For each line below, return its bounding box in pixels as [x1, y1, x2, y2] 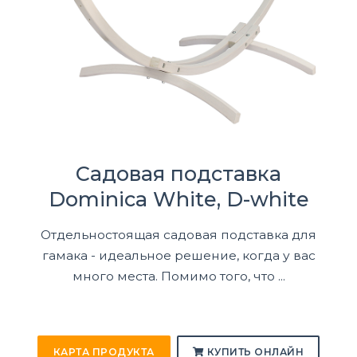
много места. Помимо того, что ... [72, 269, 285, 284]
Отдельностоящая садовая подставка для [41, 227, 316, 243]
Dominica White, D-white [48, 186, 309, 212]
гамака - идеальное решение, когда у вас [41, 248, 316, 264]
